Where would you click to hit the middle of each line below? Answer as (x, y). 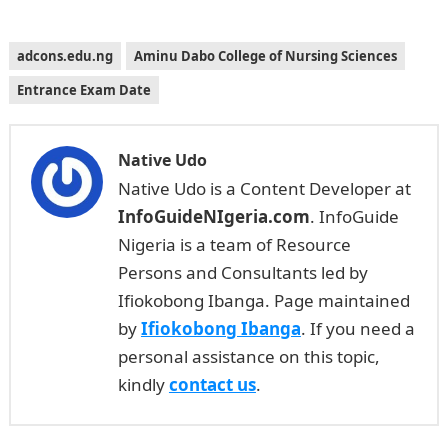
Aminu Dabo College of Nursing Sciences (265, 56)
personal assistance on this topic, (248, 356)
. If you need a (357, 328)
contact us (212, 384)
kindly (143, 384)
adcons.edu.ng (64, 56)
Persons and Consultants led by (242, 272)
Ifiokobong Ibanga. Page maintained (263, 300)
